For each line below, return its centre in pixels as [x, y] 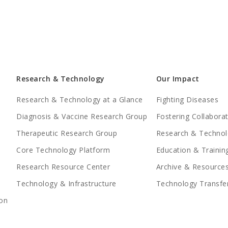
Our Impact [178, 79]
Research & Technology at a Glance [80, 99]
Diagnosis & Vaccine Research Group [82, 116]
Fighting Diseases [187, 99]
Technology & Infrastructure [66, 183]
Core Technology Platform [63, 150]
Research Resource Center [63, 167]
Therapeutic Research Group [67, 133]
